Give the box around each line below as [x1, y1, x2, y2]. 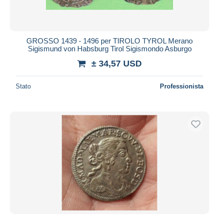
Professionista [160, 82, 203, 90]
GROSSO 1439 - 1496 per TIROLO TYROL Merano [26, 36, 193, 45]
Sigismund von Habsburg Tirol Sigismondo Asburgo [27, 44, 192, 53]
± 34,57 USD [91, 58, 142, 68]
